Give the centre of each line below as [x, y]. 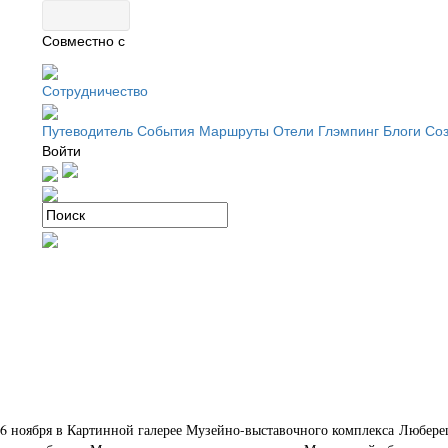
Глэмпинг [348, 131]
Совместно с [83, 41]
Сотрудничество [95, 91]
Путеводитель [87, 131]
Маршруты [234, 131]
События [166, 131]
